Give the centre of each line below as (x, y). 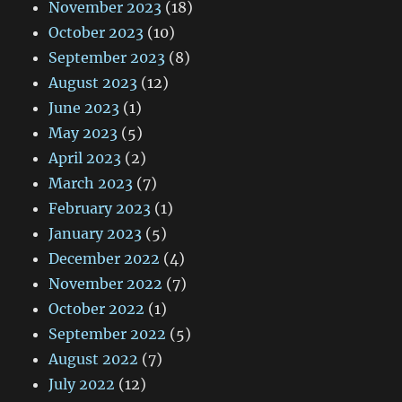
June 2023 (84, 108)
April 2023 (85, 158)
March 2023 (91, 184)
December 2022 (105, 259)
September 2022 (108, 334)
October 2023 (96, 33)
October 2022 (97, 309)
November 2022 (106, 284)
